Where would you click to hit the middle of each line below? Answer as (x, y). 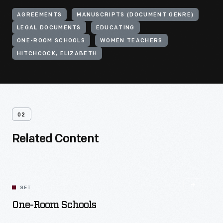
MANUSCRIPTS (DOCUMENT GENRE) (135, 15)
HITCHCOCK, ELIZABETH (57, 54)
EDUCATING (115, 28)
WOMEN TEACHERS (131, 41)
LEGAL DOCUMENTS (49, 28)
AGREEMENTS (40, 15)
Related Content (55, 139)
